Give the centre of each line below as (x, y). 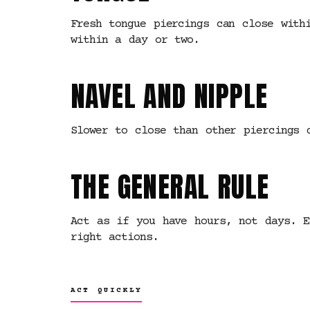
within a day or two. (135, 40)
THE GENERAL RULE (170, 187)
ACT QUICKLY (107, 290)
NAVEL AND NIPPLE (169, 96)
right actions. (115, 238)
